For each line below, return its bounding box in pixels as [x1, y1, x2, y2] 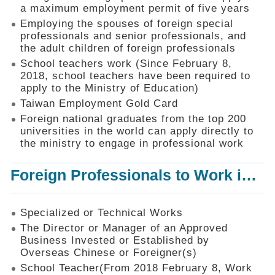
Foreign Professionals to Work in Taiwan [241, 167, 257, 184]
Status [10, 107, 37, 118]
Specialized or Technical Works [20, 207, 183, 219]
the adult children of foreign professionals [20, 42, 236, 55]
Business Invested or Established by [20, 234, 209, 247]
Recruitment [10, 172, 63, 182]
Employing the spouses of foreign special [20, 18, 233, 30]
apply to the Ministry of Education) [20, 82, 199, 95]
